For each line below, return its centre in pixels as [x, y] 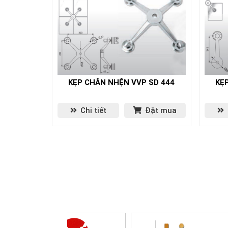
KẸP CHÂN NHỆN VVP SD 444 [122, 82]
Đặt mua [160, 110]
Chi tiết [92, 110]
